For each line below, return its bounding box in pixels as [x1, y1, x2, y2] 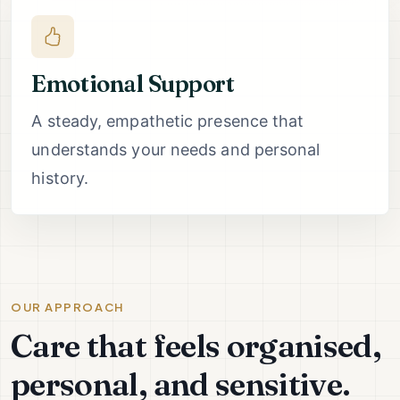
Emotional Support [31, 69, 235, 98]
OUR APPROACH [11, 300, 125, 315]
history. [31, 168, 89, 187]
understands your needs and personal [31, 139, 321, 159]
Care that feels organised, [11, 325, 381, 365]
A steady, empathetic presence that [31, 111, 304, 130]
